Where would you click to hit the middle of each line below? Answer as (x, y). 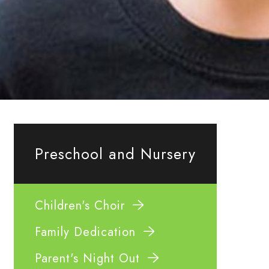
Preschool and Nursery (116, 154)
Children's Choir (80, 206)
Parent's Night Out (88, 258)
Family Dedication (86, 232)
